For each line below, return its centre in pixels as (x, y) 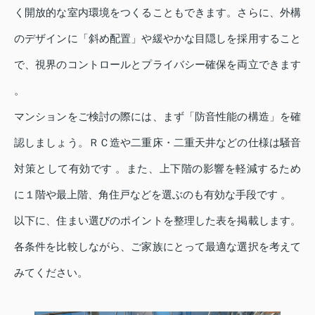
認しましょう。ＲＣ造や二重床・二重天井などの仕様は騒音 (157, 143)
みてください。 (51, 273)
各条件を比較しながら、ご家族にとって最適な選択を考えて (157, 247)
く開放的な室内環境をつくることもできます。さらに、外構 (157, 13)
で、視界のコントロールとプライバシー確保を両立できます (157, 65)
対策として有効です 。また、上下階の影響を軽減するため (157, 169)
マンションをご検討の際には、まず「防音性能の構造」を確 (157, 117)
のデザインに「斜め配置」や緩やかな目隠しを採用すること (157, 39)
